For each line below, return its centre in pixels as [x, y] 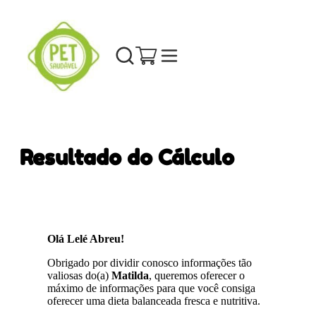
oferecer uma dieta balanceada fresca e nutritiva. [154, 300]
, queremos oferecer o [197, 275]
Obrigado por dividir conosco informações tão [150, 262]
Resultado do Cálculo [127, 157]
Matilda [130, 275]
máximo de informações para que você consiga [152, 288]
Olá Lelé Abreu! [86, 238]
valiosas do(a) [80, 275]
